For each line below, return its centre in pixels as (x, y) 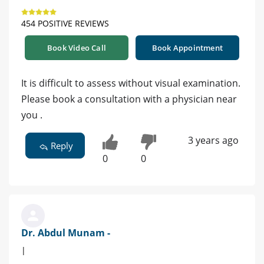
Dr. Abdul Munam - (66, 233)
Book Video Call (77, 48)
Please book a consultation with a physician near (129, 99)
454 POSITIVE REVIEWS (65, 24)
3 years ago (213, 141)
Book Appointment (187, 48)
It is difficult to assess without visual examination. (131, 83)
